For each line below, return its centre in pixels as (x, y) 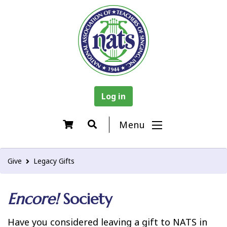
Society (85, 199)
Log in (113, 96)
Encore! (33, 199)
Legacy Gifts (54, 161)
